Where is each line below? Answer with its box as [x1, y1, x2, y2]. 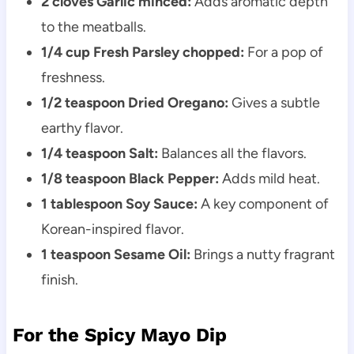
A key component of [197, 195, 329, 213]
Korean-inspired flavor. [40, 220, 184, 239]
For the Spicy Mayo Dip [12, 324, 227, 347]
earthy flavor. [40, 119, 123, 137]
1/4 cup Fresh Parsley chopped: [40, 43, 244, 62]
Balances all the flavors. [157, 145, 307, 163]
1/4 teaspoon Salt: [40, 145, 158, 163]
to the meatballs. [40, 18, 146, 36]
